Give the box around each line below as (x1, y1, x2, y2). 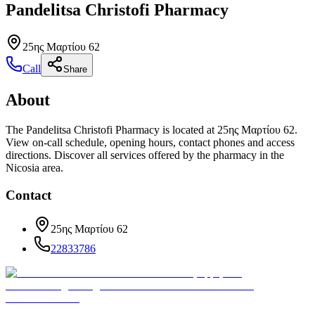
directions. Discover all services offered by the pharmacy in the (6, 148, 284, 161)
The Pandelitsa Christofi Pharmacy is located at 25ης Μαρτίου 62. (6, 123, 297, 136)
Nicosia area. (6, 161, 63, 174)
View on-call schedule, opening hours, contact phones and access (6, 136, 295, 148)
